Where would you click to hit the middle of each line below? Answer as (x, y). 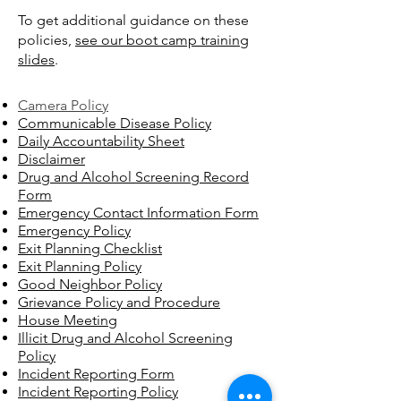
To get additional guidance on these (133, 20)
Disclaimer (51, 159)
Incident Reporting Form (96, 374)
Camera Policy (63, 105)
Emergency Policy (74, 230)
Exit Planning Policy (80, 266)
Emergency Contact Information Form (138, 213)
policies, (47, 40)
